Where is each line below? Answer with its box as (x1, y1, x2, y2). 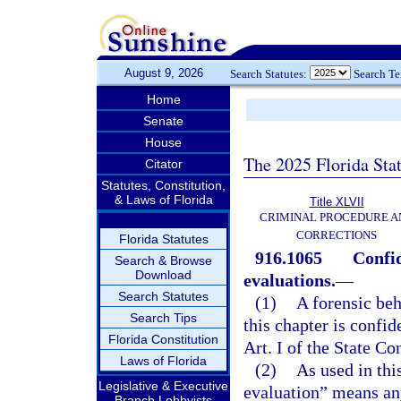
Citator (144, 157, 183, 171)
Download (135, 268, 192, 282)
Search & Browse (115, 253, 212, 268)
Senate (143, 114, 183, 128)
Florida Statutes (118, 232, 209, 246)
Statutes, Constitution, (101, 178, 226, 192)
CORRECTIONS (296, 228, 377, 242)
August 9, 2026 (124, 66, 203, 80)
